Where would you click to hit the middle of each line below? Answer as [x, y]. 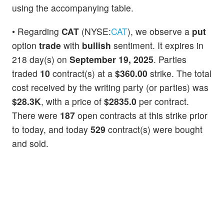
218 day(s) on [41, 59]
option [25, 45]
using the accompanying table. [73, 7]
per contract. [163, 101]
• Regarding [37, 31]
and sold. [30, 143]
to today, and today [51, 129]
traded [26, 73]
